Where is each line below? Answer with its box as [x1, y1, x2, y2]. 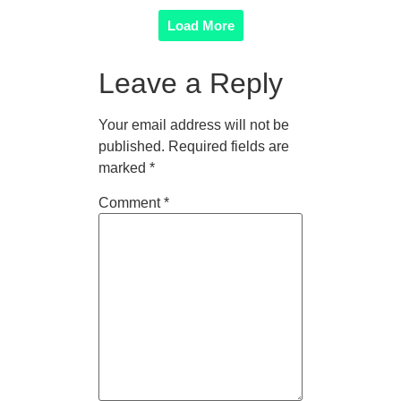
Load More [166, 17, 235, 33]
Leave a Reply [98, 66, 283, 99]
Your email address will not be [98, 116, 289, 132]
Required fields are [167, 138, 289, 154]
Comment [98, 194, 164, 210]
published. [98, 138, 165, 154]
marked [98, 159, 149, 175]
